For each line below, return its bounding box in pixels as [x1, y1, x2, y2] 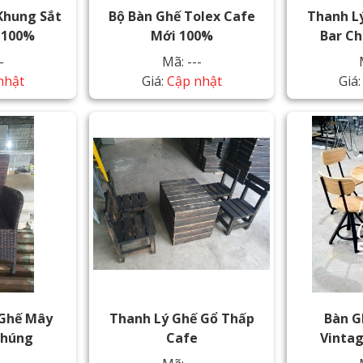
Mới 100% [150, 27, 213, 45]
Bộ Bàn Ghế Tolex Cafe [108, 7, 255, 25]
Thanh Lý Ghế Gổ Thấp [109, 309, 254, 327]
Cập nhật [166, 72, 222, 90]
